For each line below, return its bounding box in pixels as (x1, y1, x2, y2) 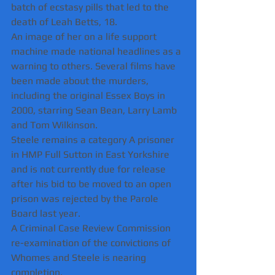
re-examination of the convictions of (11, 236, 173, 249)
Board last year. (11, 207, 83, 219)
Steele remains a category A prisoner (11, 133, 177, 145)
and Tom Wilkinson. (11, 118, 98, 131)
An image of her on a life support (11, 30, 159, 42)
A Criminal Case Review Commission (11, 222, 173, 234)
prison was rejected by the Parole (11, 192, 161, 204)
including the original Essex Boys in (11, 89, 168, 101)
